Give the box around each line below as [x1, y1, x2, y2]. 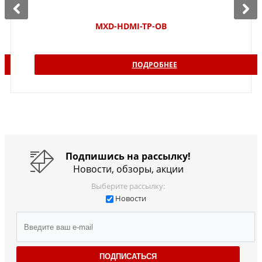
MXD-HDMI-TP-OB [95, 20, 167, 32]
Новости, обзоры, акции [73, 163, 184, 176]
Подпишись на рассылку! [65, 150, 191, 163]
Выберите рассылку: [91, 181, 165, 192]
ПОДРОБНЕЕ [132, 60, 177, 70]
